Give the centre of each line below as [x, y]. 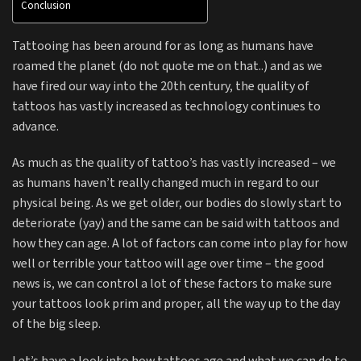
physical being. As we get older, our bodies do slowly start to [177, 204]
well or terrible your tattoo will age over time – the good [168, 264]
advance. [37, 127]
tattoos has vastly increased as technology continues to [166, 106]
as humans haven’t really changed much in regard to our [166, 184]
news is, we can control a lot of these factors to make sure [172, 284]
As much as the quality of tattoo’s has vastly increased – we [174, 164]
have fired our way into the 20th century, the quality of [161, 86]
